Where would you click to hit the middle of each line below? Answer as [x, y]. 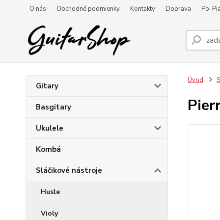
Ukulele [50, 128]
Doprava [178, 9]
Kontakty [143, 9]
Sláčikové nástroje [69, 170]
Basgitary [54, 107]
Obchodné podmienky [88, 9]
